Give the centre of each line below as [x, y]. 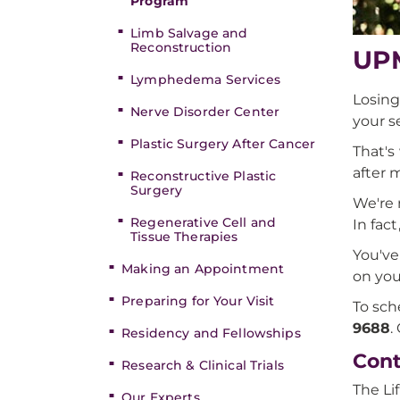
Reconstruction [181, 47]
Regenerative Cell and [204, 222]
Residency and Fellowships [211, 333]
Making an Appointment [203, 269]
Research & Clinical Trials [203, 365]
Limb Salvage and [189, 33]
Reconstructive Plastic [204, 176]
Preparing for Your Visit [198, 301]
